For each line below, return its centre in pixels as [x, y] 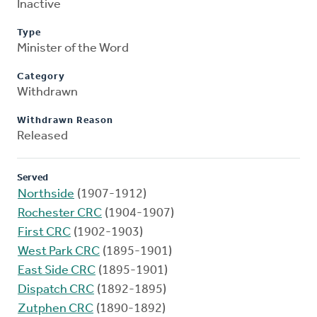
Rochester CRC [60, 214]
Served [33, 178]
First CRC [44, 233]
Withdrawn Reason [65, 121]
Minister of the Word [73, 49]
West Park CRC [59, 252]
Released [42, 137]
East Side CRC [57, 271]
